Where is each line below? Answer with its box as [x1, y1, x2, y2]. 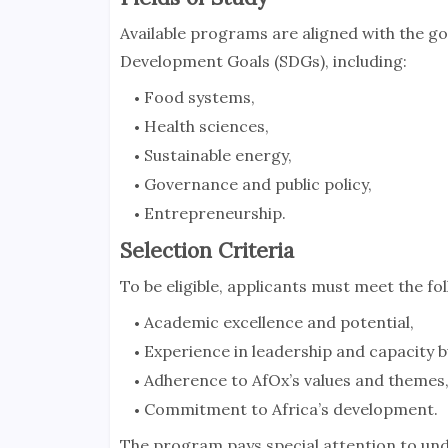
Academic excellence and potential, [143, 312, 414, 333]
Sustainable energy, [143, 145, 292, 166]
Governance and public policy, [143, 174, 372, 195]
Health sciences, [143, 116, 269, 137]
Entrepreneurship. [143, 203, 286, 224]
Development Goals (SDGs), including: [119, 51, 407, 72]
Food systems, [143, 87, 255, 108]
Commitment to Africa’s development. [143, 399, 438, 420]
